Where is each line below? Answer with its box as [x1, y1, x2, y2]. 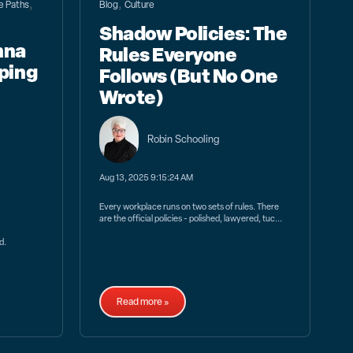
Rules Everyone [99, 40, 237, 67]
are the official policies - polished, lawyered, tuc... [99, 213, 283, 225]
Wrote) [99, 83, 164, 110]
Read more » [117, 295, 169, 308]
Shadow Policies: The [99, 19, 288, 46]
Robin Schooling [147, 132, 220, 146]
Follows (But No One [99, 61, 278, 88]
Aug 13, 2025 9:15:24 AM [99, 171, 194, 183]
